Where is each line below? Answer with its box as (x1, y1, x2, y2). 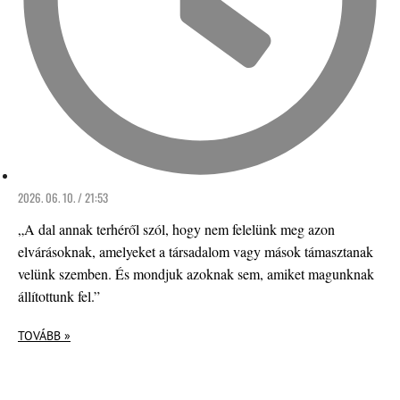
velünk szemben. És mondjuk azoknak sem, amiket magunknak (18, 264, 374, 284)
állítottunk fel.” (18, 287, 100, 306)
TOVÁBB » (18, 328, 71, 345)
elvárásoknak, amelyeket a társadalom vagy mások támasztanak (18, 242, 373, 262)
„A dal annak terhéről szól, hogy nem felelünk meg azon (18, 220, 335, 239)
